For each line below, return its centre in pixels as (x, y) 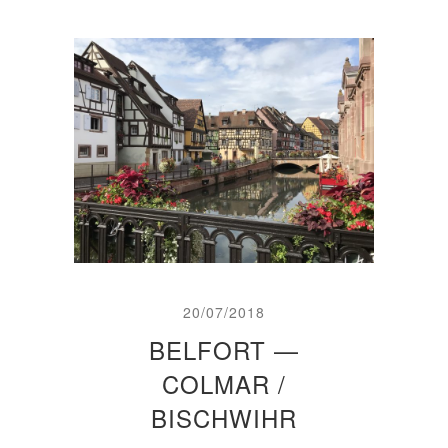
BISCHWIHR (224, 417)
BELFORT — (224, 349)
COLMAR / (224, 383)
